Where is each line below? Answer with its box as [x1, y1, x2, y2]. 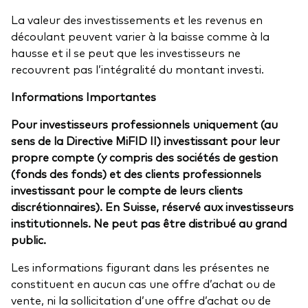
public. [11, 232, 46, 247]
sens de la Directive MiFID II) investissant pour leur [11, 133, 280, 148]
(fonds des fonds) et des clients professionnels [11, 166, 261, 181]
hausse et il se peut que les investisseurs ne [11, 45, 241, 60]
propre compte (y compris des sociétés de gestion [11, 149, 278, 165]
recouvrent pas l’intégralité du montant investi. [11, 61, 264, 77]
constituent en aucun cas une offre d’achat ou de [11, 276, 276, 291]
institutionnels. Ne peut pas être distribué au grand [11, 215, 287, 231]
